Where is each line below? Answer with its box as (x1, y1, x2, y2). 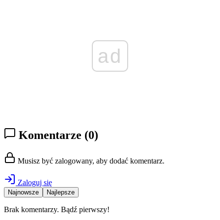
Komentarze (16, 129, 84, 142)
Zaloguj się (16, 178, 52, 187)
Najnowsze (8, 189, 39, 196)
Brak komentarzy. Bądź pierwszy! (4, 205, 110, 214)
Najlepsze (47, 189, 75, 196)
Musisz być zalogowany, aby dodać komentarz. (16, 157, 165, 165)
